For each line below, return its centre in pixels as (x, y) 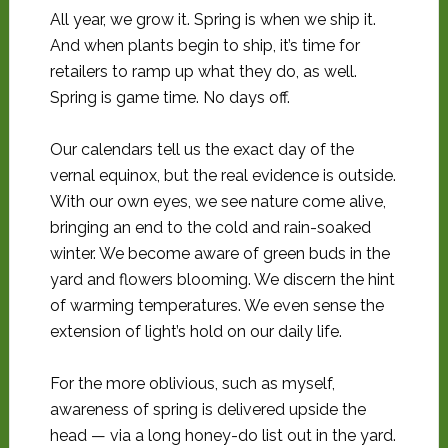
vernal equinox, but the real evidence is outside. (222, 175)
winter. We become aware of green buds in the (219, 253)
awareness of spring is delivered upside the (207, 409)
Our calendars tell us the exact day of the (201, 149)
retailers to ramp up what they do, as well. (203, 71)
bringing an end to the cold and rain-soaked (210, 227)
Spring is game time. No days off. (169, 97)
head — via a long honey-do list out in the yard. (222, 435)
